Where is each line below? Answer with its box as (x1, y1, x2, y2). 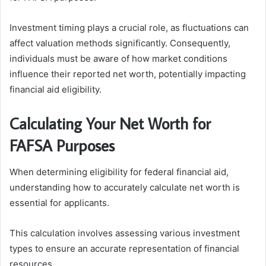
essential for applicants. (9, 197, 109, 208)
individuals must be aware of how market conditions (9, 53, 227, 65)
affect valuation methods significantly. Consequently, (9, 37, 230, 49)
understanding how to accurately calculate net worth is (9, 181, 240, 193)
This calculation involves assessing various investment (9, 227, 240, 239)
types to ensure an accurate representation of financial (9, 242, 239, 254)
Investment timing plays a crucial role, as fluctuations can (9, 22, 249, 34)
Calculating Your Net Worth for (9, 113, 211, 134)
